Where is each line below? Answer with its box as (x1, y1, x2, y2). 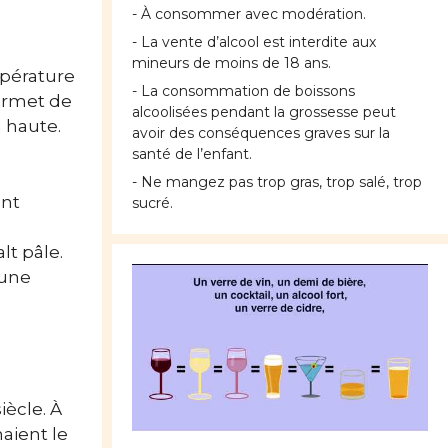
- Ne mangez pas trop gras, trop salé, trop (132, 173, 422, 192)
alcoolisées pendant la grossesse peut (132, 103, 396, 122)
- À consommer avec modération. (132, 5, 366, 24)
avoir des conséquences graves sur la (132, 124, 390, 143)
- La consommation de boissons (132, 82, 355, 101)
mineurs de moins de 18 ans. (132, 54, 331, 73)
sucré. (132, 194, 173, 213)
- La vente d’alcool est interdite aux (132, 33, 376, 52)
